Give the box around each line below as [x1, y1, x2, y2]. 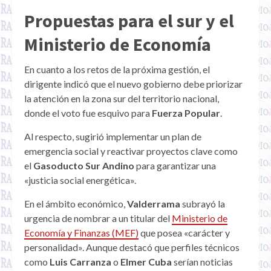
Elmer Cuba [120, 256, 172, 268]
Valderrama [127, 198, 182, 210]
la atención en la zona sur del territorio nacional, [24, 93, 221, 105]
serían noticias [172, 256, 233, 268]
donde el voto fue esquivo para [24, 107, 152, 119]
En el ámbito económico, [24, 198, 127, 210]
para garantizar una [134, 160, 216, 172]
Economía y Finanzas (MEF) [24, 227, 139, 239]
